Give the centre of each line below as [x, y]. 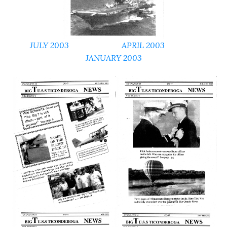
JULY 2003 [49, 45]
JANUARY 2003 [113, 58]
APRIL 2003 [143, 45]
